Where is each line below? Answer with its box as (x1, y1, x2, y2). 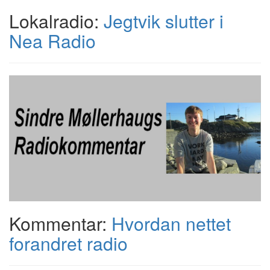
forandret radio (9, 230, 128, 257)
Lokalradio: (9, 8, 104, 34)
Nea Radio (9, 28, 96, 54)
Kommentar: (9, 210, 111, 237)
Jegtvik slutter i (104, 8, 224, 34)
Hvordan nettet (111, 210, 231, 237)
